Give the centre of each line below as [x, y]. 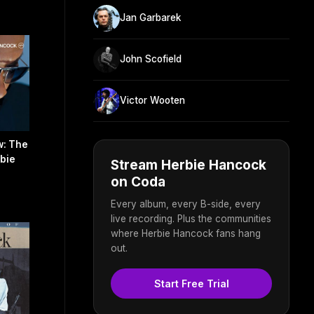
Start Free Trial [191, 283]
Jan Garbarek [150, 18]
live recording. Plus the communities [191, 218]
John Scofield [151, 59]
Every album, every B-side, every [186, 204]
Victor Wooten [152, 101]
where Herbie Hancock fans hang [186, 233]
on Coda [138, 182]
